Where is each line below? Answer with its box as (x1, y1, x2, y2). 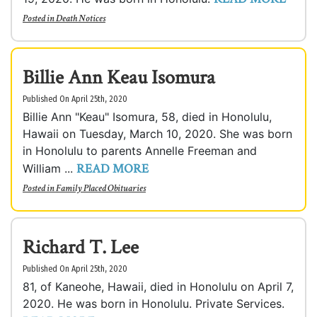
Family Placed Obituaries (56, 182, 146, 195)
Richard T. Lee (23, 234, 139, 260)
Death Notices (56, 12, 105, 25)
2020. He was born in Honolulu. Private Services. (23, 296, 284, 311)
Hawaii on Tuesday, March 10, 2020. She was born (23, 127, 292, 141)
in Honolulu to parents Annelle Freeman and (23, 144, 257, 158)
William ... (23, 161, 76, 175)
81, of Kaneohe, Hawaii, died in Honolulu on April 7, (23, 279, 294, 294)
